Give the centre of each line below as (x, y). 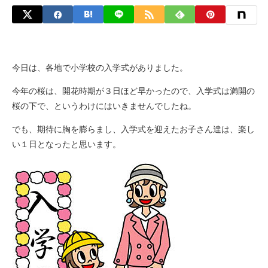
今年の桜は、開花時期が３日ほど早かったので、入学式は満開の (133, 91)
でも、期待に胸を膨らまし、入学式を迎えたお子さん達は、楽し (133, 129)
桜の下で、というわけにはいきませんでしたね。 (104, 106)
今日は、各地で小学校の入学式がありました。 (100, 68)
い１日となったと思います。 (66, 144)
